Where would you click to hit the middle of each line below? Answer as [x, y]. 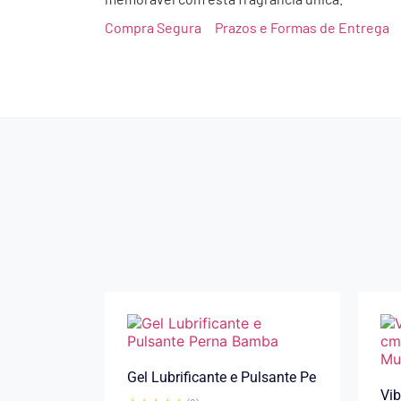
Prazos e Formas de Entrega [302, 28]
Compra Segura [153, 28]
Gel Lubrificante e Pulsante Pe [222, 378]
